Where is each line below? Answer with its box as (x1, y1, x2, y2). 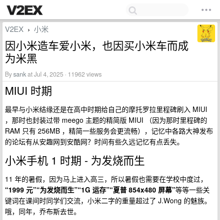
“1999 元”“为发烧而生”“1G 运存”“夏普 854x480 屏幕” (5, 185, 175, 194)
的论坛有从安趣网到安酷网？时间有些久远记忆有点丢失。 (5, 137, 184, 146)
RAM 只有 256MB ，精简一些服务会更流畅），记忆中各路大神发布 (5, 126, 213, 136)
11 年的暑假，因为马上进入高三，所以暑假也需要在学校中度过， (5, 174, 207, 184)
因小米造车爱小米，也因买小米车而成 (5, 37, 189, 53)
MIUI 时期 (5, 82, 52, 98)
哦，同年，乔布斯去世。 (5, 206, 81, 216)
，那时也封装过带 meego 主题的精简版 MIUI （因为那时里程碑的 (5, 115, 207, 125)
